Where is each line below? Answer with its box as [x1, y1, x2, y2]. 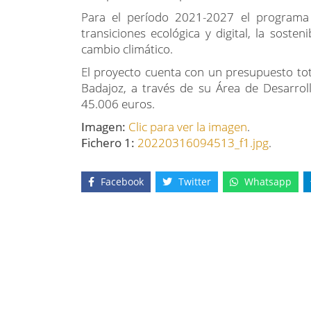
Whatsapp [244, 175, 292, 188]
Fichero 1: [81, 135, 137, 151]
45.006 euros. [81, 96, 155, 112]
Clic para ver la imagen [128, 119, 247, 135]
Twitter [178, 175, 211, 188]
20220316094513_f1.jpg [137, 135, 269, 151]
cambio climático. [81, 41, 173, 57]
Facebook [101, 175, 144, 188]
